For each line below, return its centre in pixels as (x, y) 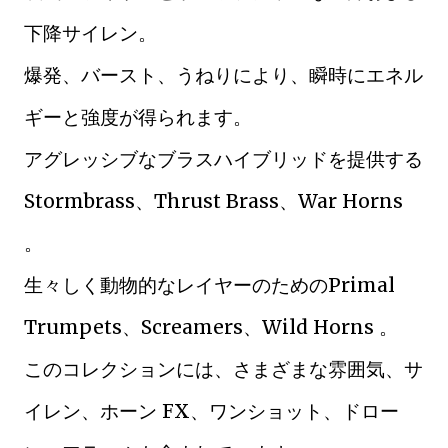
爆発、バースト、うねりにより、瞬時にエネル (223, 75)
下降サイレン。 (90, 33)
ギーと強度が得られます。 (138, 117)
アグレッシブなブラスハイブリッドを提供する (223, 159)
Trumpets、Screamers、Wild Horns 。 (211, 327)
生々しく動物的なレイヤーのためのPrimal (209, 285)
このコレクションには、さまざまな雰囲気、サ (223, 369)
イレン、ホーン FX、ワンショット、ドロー (211, 411)
